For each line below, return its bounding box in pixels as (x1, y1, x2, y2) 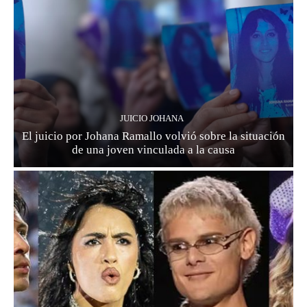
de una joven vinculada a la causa (72, 143, 235, 157)
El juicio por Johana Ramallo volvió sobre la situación (22, 130, 285, 143)
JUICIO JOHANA (120, 113, 184, 124)
